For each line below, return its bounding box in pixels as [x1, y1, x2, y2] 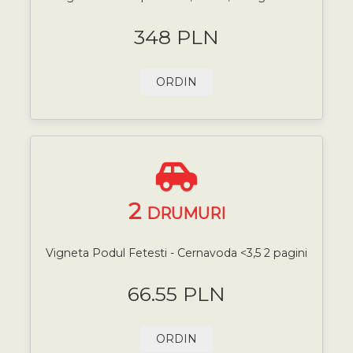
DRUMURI [146, 203, 225, 223]
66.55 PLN [128, 281, 225, 306]
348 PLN [134, 24, 219, 49]
